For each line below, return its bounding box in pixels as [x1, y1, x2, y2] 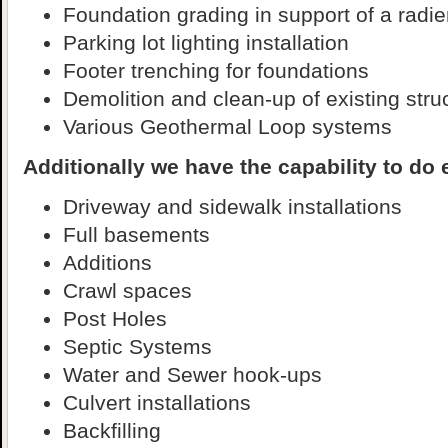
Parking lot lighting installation [63, 30, 349, 54]
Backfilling [63, 418, 161, 442]
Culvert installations [63, 390, 251, 414]
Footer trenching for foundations [63, 58, 369, 82]
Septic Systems [63, 334, 212, 358]
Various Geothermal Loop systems [63, 114, 392, 138]
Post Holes [63, 306, 167, 330]
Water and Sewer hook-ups [63, 362, 322, 386]
